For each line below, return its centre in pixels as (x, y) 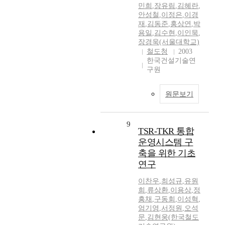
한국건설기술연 (171, 61)
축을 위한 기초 (167, 153)
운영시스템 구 (166, 142)
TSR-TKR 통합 (166, 131)
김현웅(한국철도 (173, 217)
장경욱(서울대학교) (169, 42)
